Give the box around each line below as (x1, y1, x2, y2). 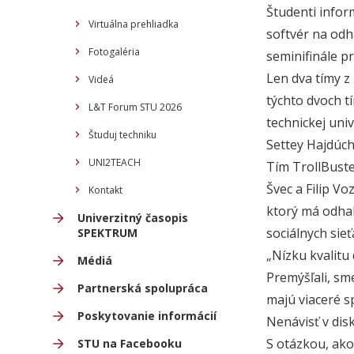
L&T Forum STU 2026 (88, 100, 182, 114)
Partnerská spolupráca (77, 281, 208, 296)
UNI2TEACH (88, 156, 141, 169)
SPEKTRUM (77, 225, 137, 240)
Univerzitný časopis (77, 210, 188, 225)
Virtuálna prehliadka (88, 17, 179, 31)
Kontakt (88, 183, 122, 197)
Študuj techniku (88, 128, 156, 141)
